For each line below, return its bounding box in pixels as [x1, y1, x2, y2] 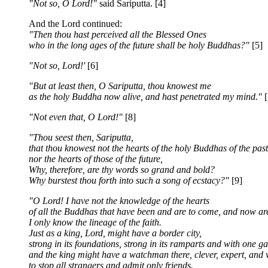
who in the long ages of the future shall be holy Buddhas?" [29, 40, 249, 50]
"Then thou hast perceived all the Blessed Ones [29, 29, 206, 39]
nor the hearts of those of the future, [29, 154, 163, 164]
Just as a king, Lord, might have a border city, [29, 228, 202, 238]
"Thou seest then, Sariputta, [29, 132, 133, 142]
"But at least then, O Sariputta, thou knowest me [29, 81, 211, 91]
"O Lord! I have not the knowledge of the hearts [29, 196, 209, 206]
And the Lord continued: [29, 19, 122, 29]
